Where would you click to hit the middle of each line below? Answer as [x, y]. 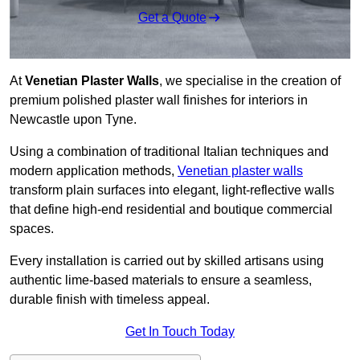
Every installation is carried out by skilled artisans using [167, 261]
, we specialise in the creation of [250, 81]
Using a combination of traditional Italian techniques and [169, 152]
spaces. [32, 229]
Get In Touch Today [180, 332]
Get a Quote [172, 18]
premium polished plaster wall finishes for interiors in [159, 100]
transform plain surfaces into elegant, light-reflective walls [172, 190]
